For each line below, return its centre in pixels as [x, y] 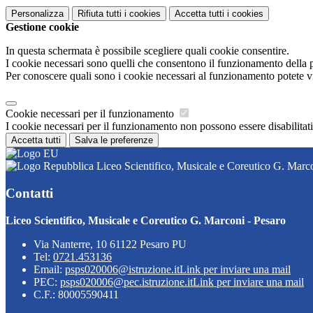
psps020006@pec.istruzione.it [126, 282]
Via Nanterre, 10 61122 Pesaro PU [110, 244]
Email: [49, 269]
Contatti [29, 193]
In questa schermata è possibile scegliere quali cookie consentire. [147, 51]
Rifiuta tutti [100, 14]
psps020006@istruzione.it [122, 269]
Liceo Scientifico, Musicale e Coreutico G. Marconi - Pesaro [146, 220]
